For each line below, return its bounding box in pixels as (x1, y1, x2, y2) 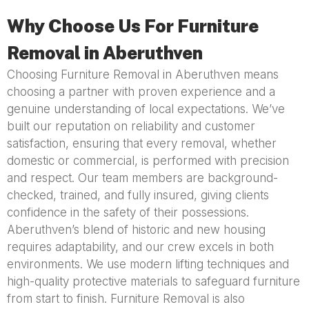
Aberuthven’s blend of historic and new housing (7, 223, 266, 237)
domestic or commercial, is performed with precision (7, 154, 289, 168)
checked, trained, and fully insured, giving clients (7, 188, 269, 203)
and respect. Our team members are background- (7, 171, 278, 186)
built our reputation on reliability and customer (7, 119, 255, 134)
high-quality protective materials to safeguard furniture (7, 275, 300, 289)
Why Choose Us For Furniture (7, 15, 259, 37)
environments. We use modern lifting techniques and (7, 257, 289, 272)
